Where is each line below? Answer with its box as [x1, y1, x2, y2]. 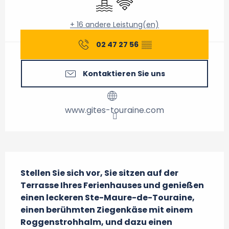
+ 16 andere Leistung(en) [70, 19, 159, 30]
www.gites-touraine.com [65, 104, 164, 116]
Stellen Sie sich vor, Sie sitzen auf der [20, 167, 178, 179]
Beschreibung [5, 152, 77, 166]
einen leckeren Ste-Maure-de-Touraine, [20, 192, 195, 203]
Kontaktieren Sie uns [82, 68, 165, 79]
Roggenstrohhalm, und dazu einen [20, 216, 172, 228]
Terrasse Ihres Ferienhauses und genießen [20, 179, 204, 191]
